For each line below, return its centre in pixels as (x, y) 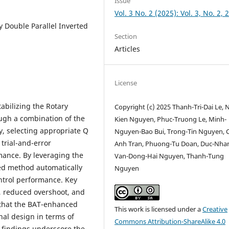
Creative (215, 209)
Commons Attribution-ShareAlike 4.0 (170, 221)
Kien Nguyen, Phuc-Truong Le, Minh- (171, 119)
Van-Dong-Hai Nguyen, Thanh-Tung (169, 156)
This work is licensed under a (159, 209)
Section (126, 36)
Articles (128, 49)
